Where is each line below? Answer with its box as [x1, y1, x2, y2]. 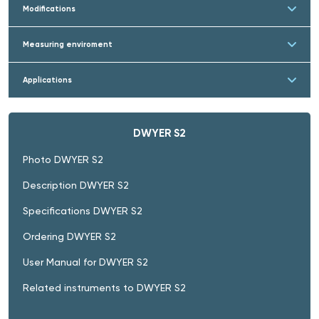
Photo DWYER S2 [23, 153, 103, 165]
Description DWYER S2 [23, 179, 129, 191]
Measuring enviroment [23, 39, 113, 49]
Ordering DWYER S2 [23, 230, 116, 242]
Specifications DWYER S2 [23, 204, 142, 216]
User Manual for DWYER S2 [23, 256, 148, 268]
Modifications [23, 4, 75, 14]
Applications [23, 75, 72, 85]
